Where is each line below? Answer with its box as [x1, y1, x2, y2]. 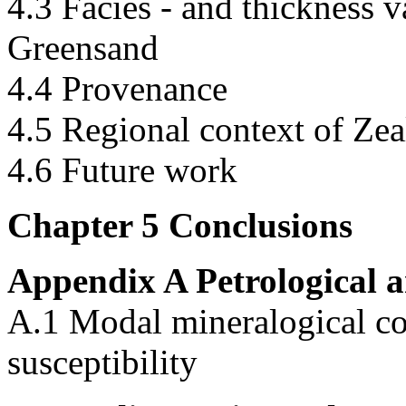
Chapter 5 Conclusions [7, 206, 353, 246]
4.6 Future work [7, 150, 237, 190]
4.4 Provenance [7, 69, 227, 109]
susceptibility [7, 343, 198, 382]
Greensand [7, 28, 159, 68]
